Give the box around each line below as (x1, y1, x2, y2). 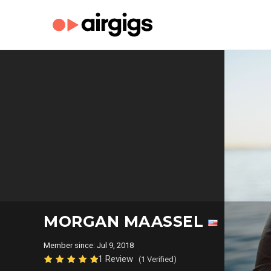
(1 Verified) (139, 255, 177, 264)
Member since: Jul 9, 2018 (44, 241, 137, 250)
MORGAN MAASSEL (44, 212, 208, 230)
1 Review (98, 253, 135, 264)
